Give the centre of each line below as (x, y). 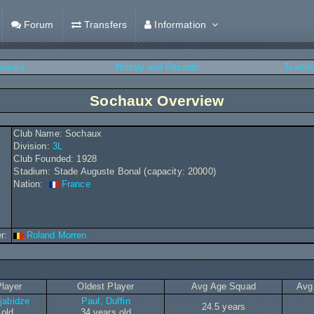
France (76, 184)
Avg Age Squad (223, 286)
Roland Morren (56, 235)
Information (180, 25)
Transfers (105, 25)
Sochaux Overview (157, 101)
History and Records (158, 67)
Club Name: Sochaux (57, 134)
